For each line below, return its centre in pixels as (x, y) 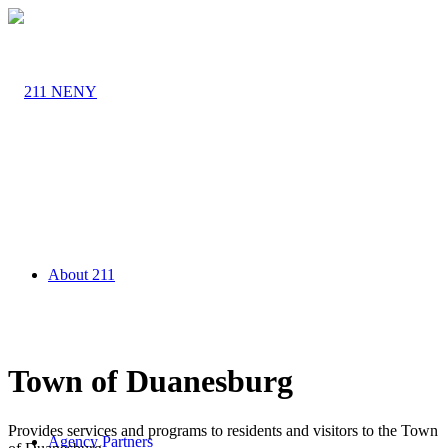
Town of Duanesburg (150, 381)
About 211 (81, 274)
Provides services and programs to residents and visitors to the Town (223, 430)
